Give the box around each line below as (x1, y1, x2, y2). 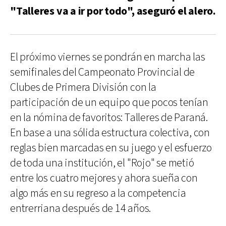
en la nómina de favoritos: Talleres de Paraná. (10, 110, 208, 125)
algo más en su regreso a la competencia (10, 186, 186, 201)
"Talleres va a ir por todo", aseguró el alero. (10, 4, 216, 19)
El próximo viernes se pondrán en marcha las (10, 50, 205, 65)
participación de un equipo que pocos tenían (10, 95, 208, 110)
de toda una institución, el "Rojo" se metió (10, 156, 194, 171)
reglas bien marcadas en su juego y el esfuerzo (10, 141, 212, 155)
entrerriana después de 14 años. (10, 201, 151, 216)
